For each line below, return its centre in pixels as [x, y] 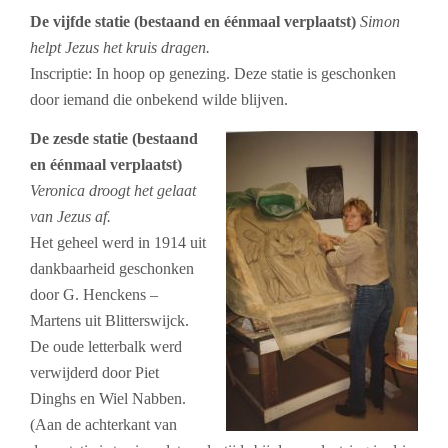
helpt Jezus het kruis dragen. [120, 48]
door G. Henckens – [94, 295]
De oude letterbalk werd [106, 347]
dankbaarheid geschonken [112, 269]
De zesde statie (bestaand [114, 139]
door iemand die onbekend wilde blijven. [159, 100]
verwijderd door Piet [94, 373]
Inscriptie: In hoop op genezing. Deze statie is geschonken [213, 74]
